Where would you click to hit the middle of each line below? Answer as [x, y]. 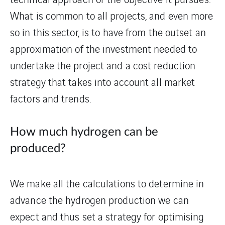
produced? [38, 148]
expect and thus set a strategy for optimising [107, 216]
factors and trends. [50, 98]
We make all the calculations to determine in [107, 183]
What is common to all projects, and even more [112, 15]
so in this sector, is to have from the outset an [108, 32]
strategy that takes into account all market [103, 81]
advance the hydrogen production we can [99, 199]
